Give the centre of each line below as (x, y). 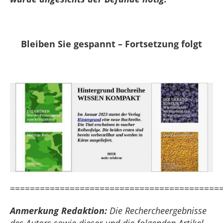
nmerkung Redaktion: (61, 211)
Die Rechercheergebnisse (157, 211)
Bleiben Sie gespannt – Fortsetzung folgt (111, 44)
